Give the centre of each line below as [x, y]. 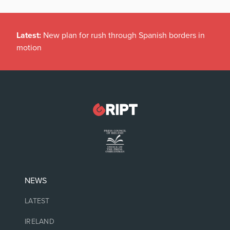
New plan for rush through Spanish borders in [124, 35]
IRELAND [40, 222]
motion [29, 47]
